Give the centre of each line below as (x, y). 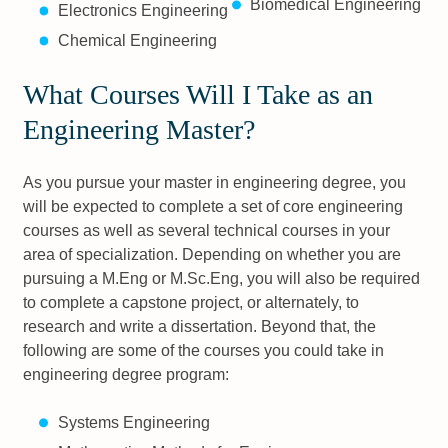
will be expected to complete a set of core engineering (213, 207)
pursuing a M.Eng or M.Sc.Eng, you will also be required (222, 279)
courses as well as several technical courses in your (207, 231)
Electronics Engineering (142, 11)
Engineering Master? (139, 130)
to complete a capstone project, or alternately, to (191, 303)
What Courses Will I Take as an (198, 95)
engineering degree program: (126, 375)
